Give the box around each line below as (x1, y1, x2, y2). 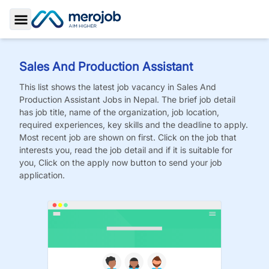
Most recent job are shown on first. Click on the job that (19, 132, 237, 142)
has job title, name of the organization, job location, (19, 107, 219, 117)
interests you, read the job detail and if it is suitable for (19, 145, 232, 155)
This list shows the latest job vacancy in (19, 82, 177, 92)
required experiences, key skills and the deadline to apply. (19, 119, 248, 130)
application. (19, 170, 65, 180)
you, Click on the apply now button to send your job (19, 157, 222, 168)
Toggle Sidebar (20, 27, 88, 40)
